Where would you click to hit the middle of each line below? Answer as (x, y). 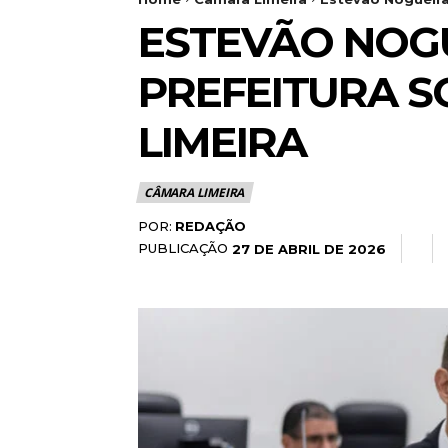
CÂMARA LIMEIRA (194, 192)
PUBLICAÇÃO (183, 247)
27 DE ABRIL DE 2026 (309, 248)
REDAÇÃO (210, 225)
